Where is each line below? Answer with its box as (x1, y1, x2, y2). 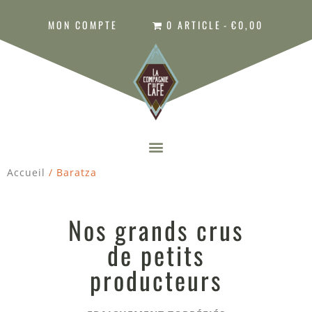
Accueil (7, 166, 45, 180)
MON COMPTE (48, 17, 118, 32)
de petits (107, 236, 205, 274)
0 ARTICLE (166, 17, 221, 32)
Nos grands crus (68, 211, 244, 249)
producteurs (90, 261, 222, 299)
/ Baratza (45, 166, 97, 180)
